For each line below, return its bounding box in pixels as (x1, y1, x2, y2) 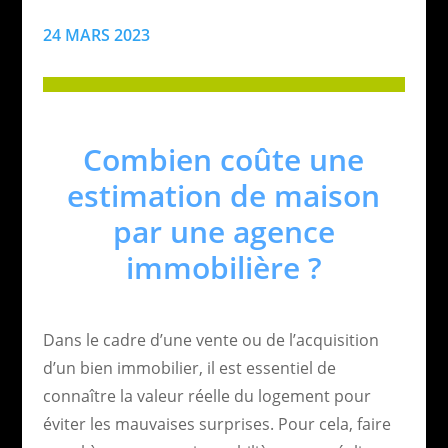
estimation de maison (67, 174, 381, 216)
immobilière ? (125, 246, 322, 288)
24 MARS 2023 (42, 23, 150, 46)
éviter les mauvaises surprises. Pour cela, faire (42, 412, 391, 435)
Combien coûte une (83, 138, 365, 180)
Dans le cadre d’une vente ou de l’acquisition (42, 328, 379, 351)
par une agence (112, 210, 335, 252)
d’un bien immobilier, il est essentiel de (42, 356, 336, 379)
